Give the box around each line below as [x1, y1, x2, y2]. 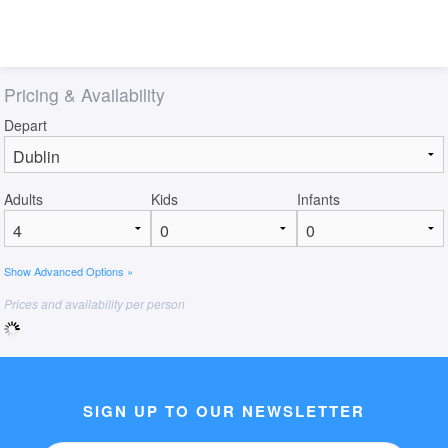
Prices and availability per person [4, 295, 185, 313]
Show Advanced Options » [4, 263, 133, 280]
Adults [4, 189, 43, 210]
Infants [297, 189, 341, 210]
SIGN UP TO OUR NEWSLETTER [83, 399, 365, 422]
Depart [4, 115, 47, 136]
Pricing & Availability [4, 82, 165, 108]
